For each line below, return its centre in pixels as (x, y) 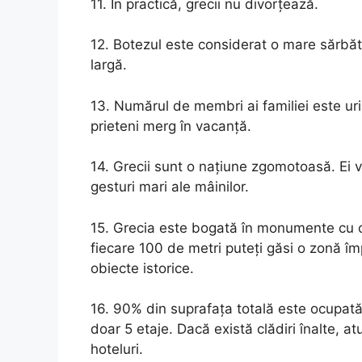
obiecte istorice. (142, 268)
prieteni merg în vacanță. (171, 126)
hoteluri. (117, 349)
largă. (109, 65)
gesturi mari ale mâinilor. (170, 187)
